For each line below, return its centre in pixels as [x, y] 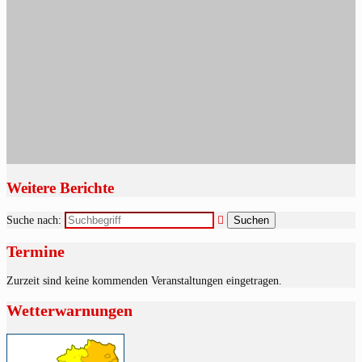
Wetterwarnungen [69, 311]
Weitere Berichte [60, 187]
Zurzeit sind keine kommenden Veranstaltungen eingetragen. [144, 281]
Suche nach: [34, 221]
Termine [36, 252]
